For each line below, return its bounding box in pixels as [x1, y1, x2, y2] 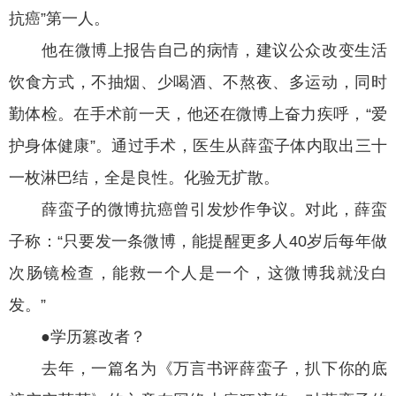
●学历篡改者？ [9, 328, 146, 346]
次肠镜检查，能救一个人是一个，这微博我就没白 [9, 264, 387, 283]
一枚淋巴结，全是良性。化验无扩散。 [9, 169, 279, 187]
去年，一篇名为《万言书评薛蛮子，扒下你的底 [9, 360, 387, 378]
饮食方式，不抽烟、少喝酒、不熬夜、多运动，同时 [9, 73, 387, 92]
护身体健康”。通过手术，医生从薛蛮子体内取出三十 [9, 137, 387, 156]
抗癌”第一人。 [9, 10, 110, 28]
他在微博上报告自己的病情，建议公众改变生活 [9, 42, 387, 60]
